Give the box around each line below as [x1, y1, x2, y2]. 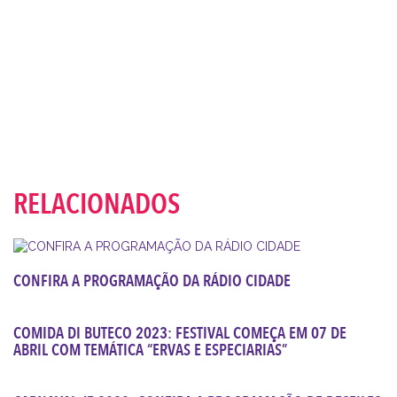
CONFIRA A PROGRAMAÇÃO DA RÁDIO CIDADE [13, 269, 291, 292]
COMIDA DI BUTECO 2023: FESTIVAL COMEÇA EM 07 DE [13, 322, 346, 345]
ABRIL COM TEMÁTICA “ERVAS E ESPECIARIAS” [13, 339, 287, 362]
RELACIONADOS [13, 184, 180, 224]
